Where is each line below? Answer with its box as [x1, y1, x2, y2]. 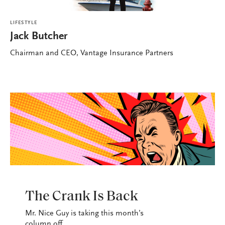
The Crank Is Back [25, 190, 138, 204]
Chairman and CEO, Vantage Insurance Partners [10, 49, 173, 58]
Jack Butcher [10, 31, 67, 43]
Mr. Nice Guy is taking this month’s [25, 209, 144, 218]
